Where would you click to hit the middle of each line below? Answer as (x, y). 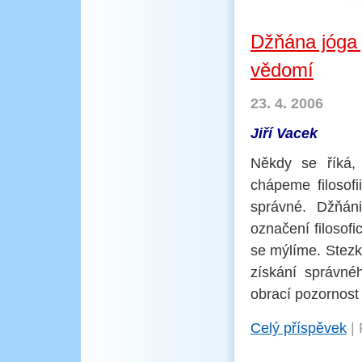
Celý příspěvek (299, 328)
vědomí (282, 70)
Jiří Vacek (284, 133)
